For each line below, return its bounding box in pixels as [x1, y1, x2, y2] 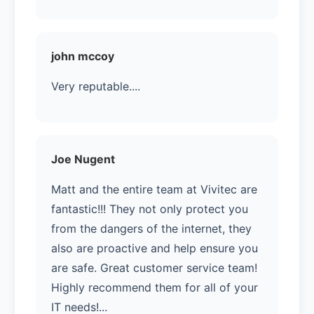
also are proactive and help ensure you [51, 240, 258, 255]
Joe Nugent [51, 151, 115, 166]
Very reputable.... [51, 78, 140, 93]
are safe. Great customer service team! [51, 260, 257, 275]
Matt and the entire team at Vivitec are [51, 182, 257, 196]
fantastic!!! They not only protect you [51, 201, 248, 216]
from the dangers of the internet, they [51, 221, 252, 235]
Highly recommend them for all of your [51, 280, 258, 294]
